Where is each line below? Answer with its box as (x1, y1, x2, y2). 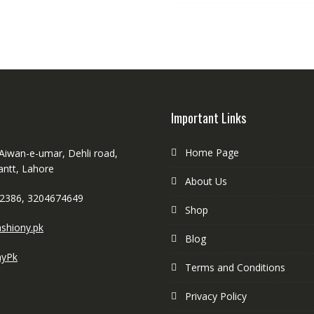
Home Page (185, 145, 239, 159)
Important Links (171, 108, 246, 127)
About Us (185, 174, 227, 188)
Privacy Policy (185, 289, 247, 303)
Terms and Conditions (185, 260, 285, 274)
